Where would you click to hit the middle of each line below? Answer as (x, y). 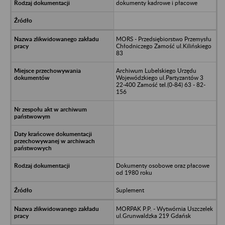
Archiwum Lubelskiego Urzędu (156, 70)
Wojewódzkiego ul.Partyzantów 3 (159, 77)
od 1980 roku (134, 172)
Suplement (130, 190)
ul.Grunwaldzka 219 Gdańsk (153, 215)
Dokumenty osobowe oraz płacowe (162, 165)
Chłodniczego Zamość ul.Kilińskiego (163, 46)
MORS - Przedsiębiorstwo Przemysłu (163, 39)
